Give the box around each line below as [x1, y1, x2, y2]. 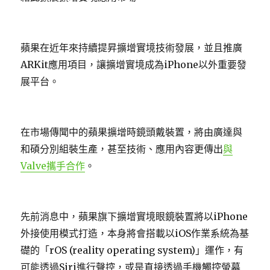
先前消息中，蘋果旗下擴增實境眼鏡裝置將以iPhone [20, 210, 248, 222]
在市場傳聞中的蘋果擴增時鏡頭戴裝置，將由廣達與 [20, 125, 243, 138]
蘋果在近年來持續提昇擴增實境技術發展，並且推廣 [20, 41, 243, 54]
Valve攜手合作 [20, 159, 86, 172]
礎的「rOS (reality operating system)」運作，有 [20, 243, 244, 256]
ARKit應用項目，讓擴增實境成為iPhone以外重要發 [20, 58, 247, 71]
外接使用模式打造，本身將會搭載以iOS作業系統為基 [20, 227, 250, 239]
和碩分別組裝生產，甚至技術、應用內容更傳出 [20, 142, 224, 155]
